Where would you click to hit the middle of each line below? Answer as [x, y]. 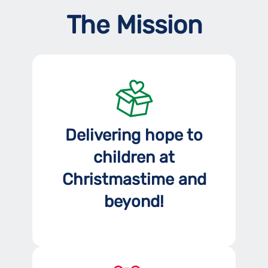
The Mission [134, 25]
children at [134, 157]
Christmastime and [134, 179]
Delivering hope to [134, 135]
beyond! [134, 201]
